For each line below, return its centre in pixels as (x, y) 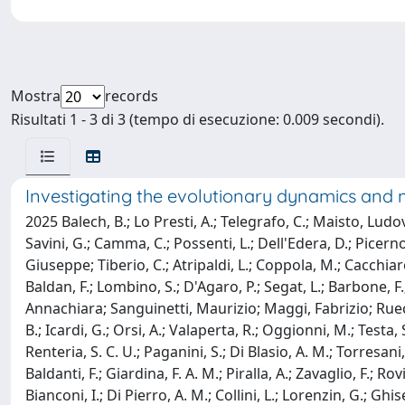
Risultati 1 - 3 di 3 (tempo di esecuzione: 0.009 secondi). (198, 119)
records (132, 96)
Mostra (36, 96)
